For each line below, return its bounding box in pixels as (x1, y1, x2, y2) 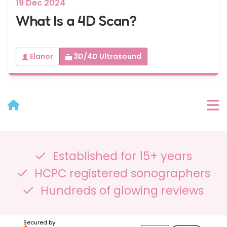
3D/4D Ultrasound (73, 51, 141, 61)
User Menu (20, 126, 73, 141)
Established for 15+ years (49, 147, 192, 164)
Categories (20, 153, 79, 167)
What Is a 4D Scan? (16, 11, 137, 29)
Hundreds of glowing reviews (37, 182, 204, 199)
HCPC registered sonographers (31, 165, 210, 181)
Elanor (30, 51, 53, 61)
